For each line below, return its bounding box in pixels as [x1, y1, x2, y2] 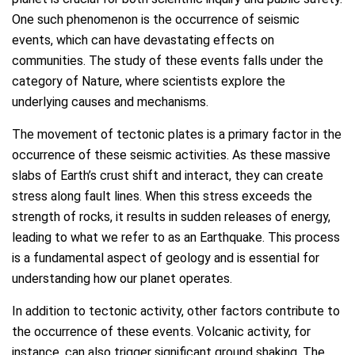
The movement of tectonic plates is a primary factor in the [12, 126, 342, 142]
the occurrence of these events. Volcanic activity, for [12, 323, 311, 339]
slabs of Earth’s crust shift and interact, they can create [12, 167, 323, 183]
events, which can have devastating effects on [12, 32, 274, 48]
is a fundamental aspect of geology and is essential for [12, 250, 319, 265]
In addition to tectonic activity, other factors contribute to [12, 303, 340, 319]
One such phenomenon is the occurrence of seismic [12, 11, 300, 27]
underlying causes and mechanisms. [12, 94, 208, 109]
